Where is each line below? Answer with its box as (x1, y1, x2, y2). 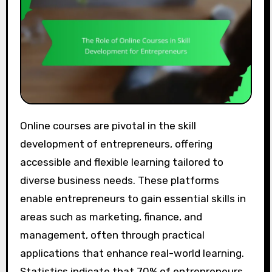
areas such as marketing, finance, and (19, 210, 202, 223)
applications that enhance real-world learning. (19, 246, 244, 259)
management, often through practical (19, 228, 205, 241)
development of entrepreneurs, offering (19, 137, 212, 150)
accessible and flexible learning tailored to (19, 155, 223, 168)
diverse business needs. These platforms (19, 174, 219, 186)
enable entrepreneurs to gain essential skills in (19, 192, 246, 205)
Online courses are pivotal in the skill (19, 119, 27, 132)
